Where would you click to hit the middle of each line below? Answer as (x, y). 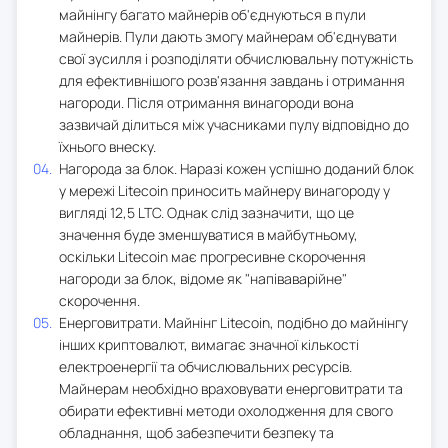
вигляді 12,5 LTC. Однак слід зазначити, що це (206, 212)
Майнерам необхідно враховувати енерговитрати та (231, 388)
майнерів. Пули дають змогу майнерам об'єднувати (228, 36)
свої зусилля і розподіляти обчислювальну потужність (236, 58)
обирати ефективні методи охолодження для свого (226, 410)
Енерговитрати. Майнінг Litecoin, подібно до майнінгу (233, 322)
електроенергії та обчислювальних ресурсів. (205, 366)
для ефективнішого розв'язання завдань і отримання (232, 80)
